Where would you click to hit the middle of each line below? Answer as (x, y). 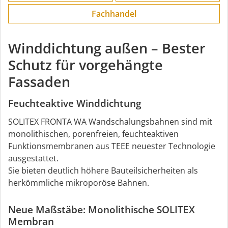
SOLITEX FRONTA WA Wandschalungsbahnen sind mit (110, 121)
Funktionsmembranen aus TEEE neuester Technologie (112, 146)
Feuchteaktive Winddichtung (75, 103)
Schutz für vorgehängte (85, 65)
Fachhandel (114, 13)
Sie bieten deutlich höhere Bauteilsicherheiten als (103, 170)
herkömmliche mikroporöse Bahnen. (79, 182)
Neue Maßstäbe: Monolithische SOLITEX (102, 209)
